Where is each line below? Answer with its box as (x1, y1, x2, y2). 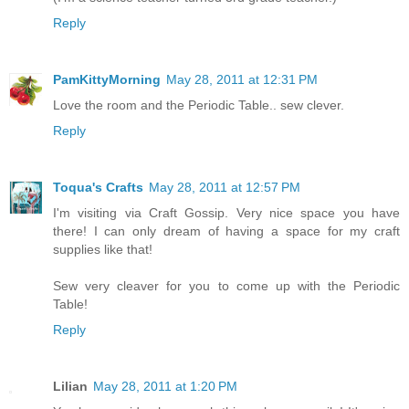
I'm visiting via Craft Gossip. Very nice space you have (53, 205, 400, 221)
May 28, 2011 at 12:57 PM (149, 180, 300, 195)
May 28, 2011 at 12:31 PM (166, 72, 318, 88)
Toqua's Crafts (53, 180, 143, 195)
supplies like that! (53, 242, 152, 257)
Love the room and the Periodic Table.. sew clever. (53, 98, 344, 113)
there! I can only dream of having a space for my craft (53, 224, 400, 239)
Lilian (53, 379, 88, 394)
